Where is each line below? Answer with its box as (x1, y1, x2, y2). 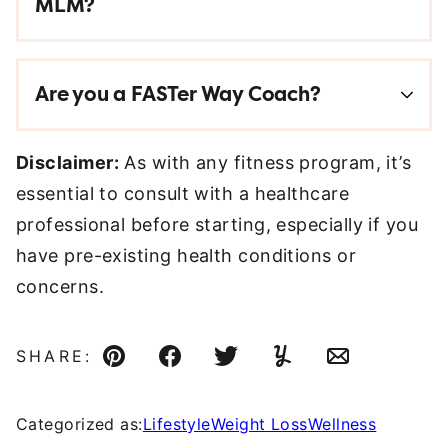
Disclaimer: (16, 152, 119, 173)
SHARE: (16, 346, 93, 366)
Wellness (307, 414, 377, 434)
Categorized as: (16, 414, 143, 434)
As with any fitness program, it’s (118, 152, 412, 173)
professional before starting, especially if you (16, 214, 419, 235)
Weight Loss (210, 414, 308, 434)
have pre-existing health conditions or (16, 245, 357, 266)
